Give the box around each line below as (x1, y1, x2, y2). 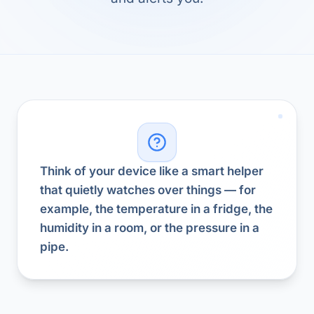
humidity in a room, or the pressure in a (40, 221, 259, 235)
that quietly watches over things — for (40, 183, 256, 197)
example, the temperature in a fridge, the (40, 202, 273, 216)
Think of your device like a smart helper (40, 164, 264, 178)
